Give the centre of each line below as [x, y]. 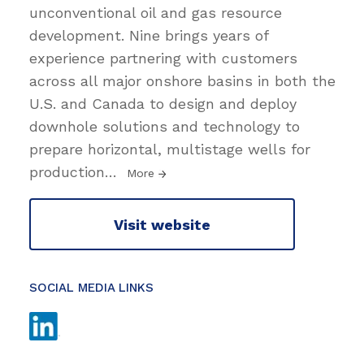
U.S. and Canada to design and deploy [163, 104]
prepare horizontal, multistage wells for [170, 149]
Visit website [162, 224]
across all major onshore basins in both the [182, 81]
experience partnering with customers [163, 58]
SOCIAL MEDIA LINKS [91, 288]
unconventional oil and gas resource [156, 13]
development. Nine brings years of [149, 36]
